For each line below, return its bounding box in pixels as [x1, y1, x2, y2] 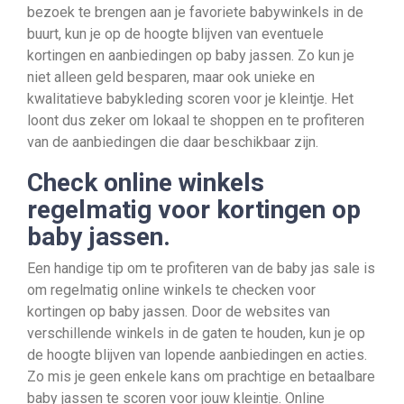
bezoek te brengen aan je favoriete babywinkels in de [27, 4, 363, 21]
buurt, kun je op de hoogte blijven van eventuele [27, 25, 324, 42]
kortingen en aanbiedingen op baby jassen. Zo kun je [27, 47, 354, 64]
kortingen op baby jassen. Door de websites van [27, 303, 330, 320]
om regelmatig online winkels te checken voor [27, 281, 316, 298]
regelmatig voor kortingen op [27, 195, 361, 225]
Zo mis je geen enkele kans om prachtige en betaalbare [27, 368, 375, 385]
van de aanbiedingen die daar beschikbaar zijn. [27, 133, 318, 151]
